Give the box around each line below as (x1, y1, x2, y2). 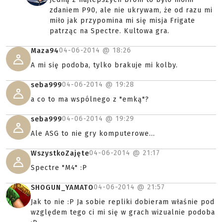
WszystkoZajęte (31, 149, 89, 158)
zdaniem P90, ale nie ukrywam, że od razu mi (50, 6, 213, 14)
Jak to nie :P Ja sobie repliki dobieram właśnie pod (31, 198, 215, 206)
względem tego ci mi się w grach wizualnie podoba (31, 208, 215, 217)
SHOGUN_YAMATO (31, 183, 94, 192)
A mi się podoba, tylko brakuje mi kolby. (31, 61, 178, 69)
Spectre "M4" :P (31, 164, 87, 172)
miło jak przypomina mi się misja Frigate (50, 16, 195, 25)
